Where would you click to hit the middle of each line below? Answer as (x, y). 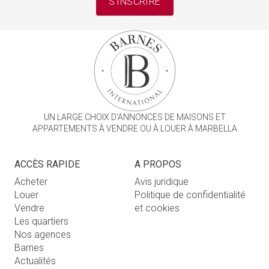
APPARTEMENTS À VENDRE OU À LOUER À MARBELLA (134, 128)
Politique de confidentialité (190, 195)
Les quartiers (41, 221)
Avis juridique (162, 181)
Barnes (29, 247)
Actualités (35, 261)
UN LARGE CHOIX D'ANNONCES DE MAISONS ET (134, 117)
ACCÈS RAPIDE (47, 164)
